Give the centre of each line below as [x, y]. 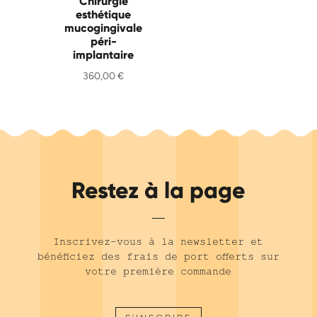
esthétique [104, 15]
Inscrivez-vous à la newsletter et [158, 242]
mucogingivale [104, 28]
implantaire [104, 55]
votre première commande [158, 271]
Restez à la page [158, 191]
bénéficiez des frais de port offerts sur [158, 257]
